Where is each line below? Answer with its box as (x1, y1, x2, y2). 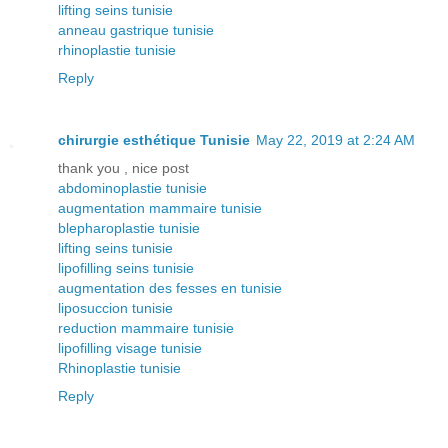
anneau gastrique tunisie (58, 22, 214, 39)
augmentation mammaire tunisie (58, 200, 262, 217)
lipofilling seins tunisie (58, 260, 194, 277)
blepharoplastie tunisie (58, 220, 200, 237)
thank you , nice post (58, 160, 189, 177)
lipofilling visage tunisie (58, 340, 202, 357)
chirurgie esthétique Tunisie (58, 132, 250, 149)
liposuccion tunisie (58, 300, 173, 317)
